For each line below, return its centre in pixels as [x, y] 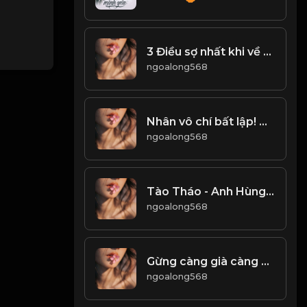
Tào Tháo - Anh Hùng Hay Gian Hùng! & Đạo [270, 192]
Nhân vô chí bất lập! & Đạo [263, 122]
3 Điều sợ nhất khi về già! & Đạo [268, 52]
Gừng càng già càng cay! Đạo [266, 262]
